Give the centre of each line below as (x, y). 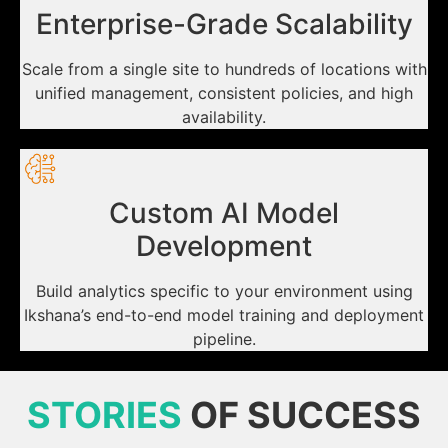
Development (224, 245)
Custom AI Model (224, 212)
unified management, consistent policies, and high (224, 92)
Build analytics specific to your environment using (224, 290)
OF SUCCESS (305, 414)
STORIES (104, 414)
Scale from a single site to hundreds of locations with (224, 68)
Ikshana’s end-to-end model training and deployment (224, 314)
